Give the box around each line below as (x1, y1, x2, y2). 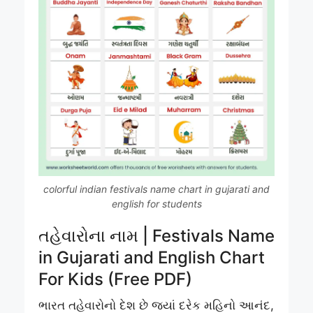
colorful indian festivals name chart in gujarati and (43, 182, 270, 195)
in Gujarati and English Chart (38, 247, 265, 268)
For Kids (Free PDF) (38, 268, 192, 289)
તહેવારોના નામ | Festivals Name (38, 225, 275, 246)
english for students (111, 197, 202, 210)
